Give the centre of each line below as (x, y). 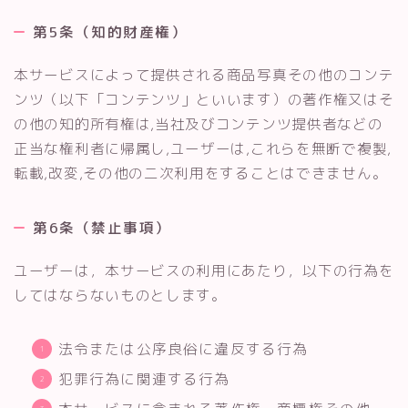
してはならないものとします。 (120, 295)
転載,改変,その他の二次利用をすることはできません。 (201, 173)
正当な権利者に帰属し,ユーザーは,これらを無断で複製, (203, 148)
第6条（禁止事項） (102, 227)
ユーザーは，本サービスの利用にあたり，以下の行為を (204, 270)
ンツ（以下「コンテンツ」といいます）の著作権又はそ (204, 99)
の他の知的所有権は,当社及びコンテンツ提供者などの (199, 123)
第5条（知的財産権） (110, 31)
